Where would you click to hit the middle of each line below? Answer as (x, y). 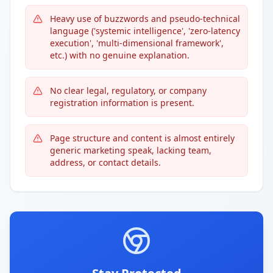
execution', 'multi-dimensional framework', (137, 43)
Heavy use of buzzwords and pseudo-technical (145, 19)
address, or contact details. (105, 162)
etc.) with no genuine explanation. (120, 55)
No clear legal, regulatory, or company (128, 90)
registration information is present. (122, 103)
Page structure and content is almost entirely (142, 138)
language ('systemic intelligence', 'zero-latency (145, 31)
